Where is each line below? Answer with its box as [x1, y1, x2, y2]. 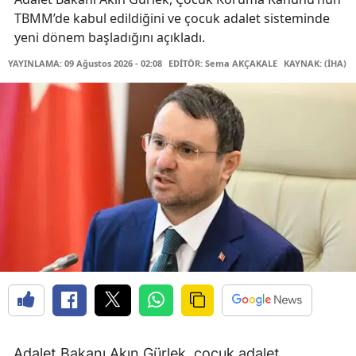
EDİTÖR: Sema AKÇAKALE [168, 57, 277, 70]
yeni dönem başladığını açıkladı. [14, 29, 205, 47]
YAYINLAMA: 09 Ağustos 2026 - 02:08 [8, 57, 162, 70]
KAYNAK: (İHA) [284, 57, 346, 70]
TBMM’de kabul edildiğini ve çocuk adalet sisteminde [14, 10, 330, 28]
